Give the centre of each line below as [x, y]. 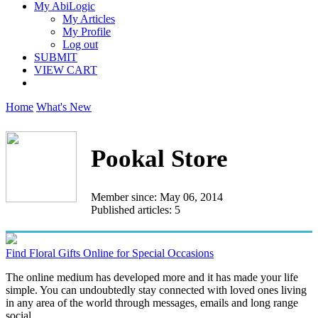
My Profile [87, 32]
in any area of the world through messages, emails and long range [152, 302]
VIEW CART [66, 70]
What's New [64, 107]
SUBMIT [56, 57]
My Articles [89, 19]
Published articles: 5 [136, 209]
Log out [80, 44]
